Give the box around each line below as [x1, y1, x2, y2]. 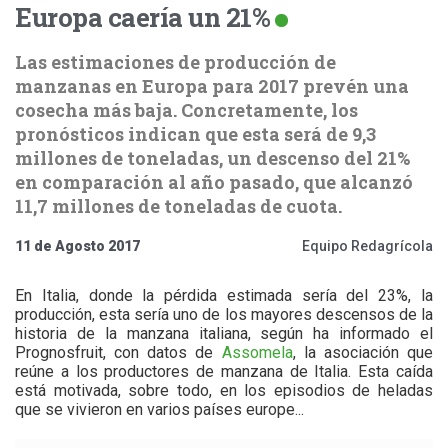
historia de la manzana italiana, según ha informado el [15, 323, 433, 343]
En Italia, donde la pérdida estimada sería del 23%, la [15, 285, 433, 305]
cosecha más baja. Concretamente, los [15, 97, 358, 122]
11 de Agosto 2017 [15, 237, 140, 254]
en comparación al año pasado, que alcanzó [15, 169, 413, 194]
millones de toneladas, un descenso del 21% [15, 145, 410, 170]
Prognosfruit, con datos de [15, 342, 222, 362]
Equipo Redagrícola [302, 237, 433, 254]
